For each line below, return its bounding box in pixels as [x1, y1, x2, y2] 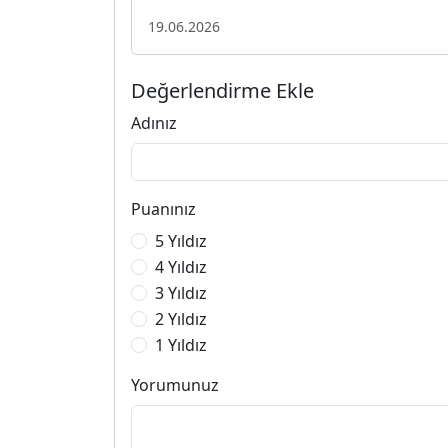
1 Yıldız [155, 333, 207, 356]
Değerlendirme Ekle [131, 76, 314, 104]
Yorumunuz [131, 373, 219, 396]
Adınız [131, 111, 177, 134]
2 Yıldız [155, 307, 207, 330]
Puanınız [131, 197, 196, 220]
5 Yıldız [155, 229, 207, 252]
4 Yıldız [155, 255, 207, 278]
